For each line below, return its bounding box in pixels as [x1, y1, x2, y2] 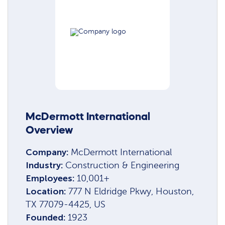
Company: [26, 146, 71, 158]
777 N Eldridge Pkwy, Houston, [68, 186, 194, 196]
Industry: [26, 159, 66, 171]
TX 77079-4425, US [26, 199, 106, 209]
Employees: [26, 172, 77, 184]
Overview [26, 125, 73, 136]
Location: [26, 185, 69, 197]
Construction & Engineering [65, 160, 180, 170]
